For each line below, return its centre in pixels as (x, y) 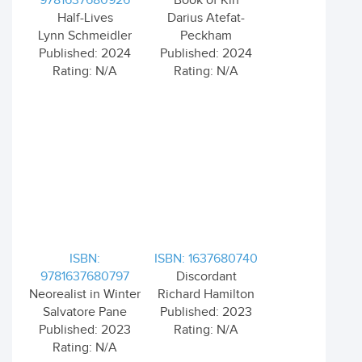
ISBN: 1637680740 (206, 259)
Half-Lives (85, 18)
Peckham (206, 36)
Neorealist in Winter (85, 295)
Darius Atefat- (206, 18)
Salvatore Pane (85, 312)
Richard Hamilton (206, 295)
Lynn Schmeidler (85, 36)
